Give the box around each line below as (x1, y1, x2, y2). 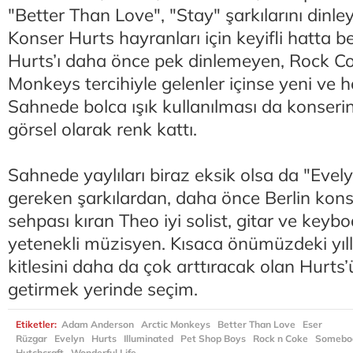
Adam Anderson (61, 318, 134, 330)
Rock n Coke (253, 332, 308, 344)
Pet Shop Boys (180, 332, 246, 344)
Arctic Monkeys (141, 318, 210, 330)
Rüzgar (16, 332, 47, 344)
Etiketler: (16, 318, 59, 330)
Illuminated (124, 332, 173, 344)
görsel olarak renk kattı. (8, 117, 197, 140)
